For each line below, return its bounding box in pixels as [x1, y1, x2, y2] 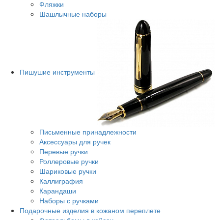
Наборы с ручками [39, 195, 99, 206]
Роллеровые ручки [39, 156, 99, 166]
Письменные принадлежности [39, 127, 137, 137]
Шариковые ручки [39, 166, 96, 176]
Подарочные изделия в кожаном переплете [20, 205, 163, 216]
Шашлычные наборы [39, 9, 107, 19]
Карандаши [39, 186, 76, 196]
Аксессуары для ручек [39, 137, 110, 147]
